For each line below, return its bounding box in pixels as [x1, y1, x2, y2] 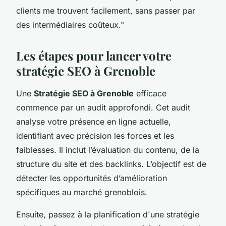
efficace [134, 88, 166, 98]
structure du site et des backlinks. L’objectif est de [16, 158, 206, 169]
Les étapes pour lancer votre [16, 47, 172, 64]
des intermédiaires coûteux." [16, 19, 124, 30]
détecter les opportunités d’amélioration [16, 173, 167, 183]
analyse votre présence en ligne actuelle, [16, 116, 171, 127]
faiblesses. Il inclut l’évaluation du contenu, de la [16, 144, 199, 155]
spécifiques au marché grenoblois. [16, 187, 147, 197]
